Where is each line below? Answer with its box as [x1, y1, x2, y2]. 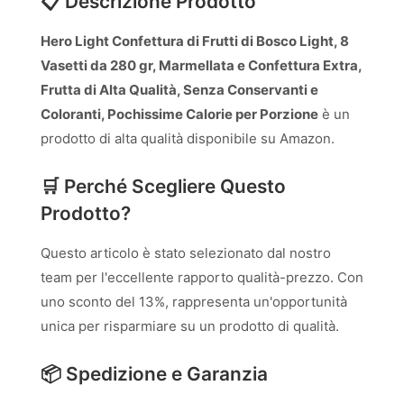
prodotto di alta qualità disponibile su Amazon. [41, 130, 335, 147]
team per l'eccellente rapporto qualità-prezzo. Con [41, 269, 363, 286]
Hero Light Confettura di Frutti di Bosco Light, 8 [41, 32, 349, 50]
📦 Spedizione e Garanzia [41, 363, 268, 385]
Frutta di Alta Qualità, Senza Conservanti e [41, 81, 318, 98]
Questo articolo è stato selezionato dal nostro [41, 244, 331, 262]
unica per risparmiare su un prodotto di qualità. [41, 317, 339, 335]
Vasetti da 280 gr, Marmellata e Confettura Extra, [41, 57, 362, 74]
